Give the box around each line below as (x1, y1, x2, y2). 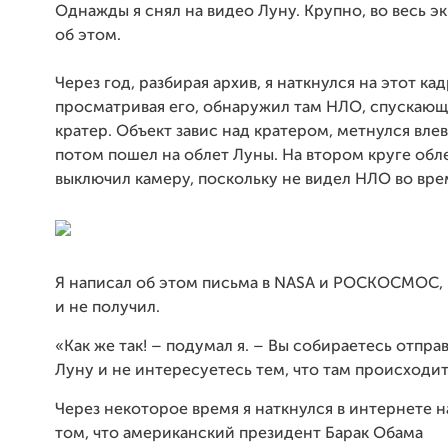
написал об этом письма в (69, 276, 270, 292)
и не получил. (55, 300, 160, 316)
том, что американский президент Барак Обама (55, 426, 423, 442)
